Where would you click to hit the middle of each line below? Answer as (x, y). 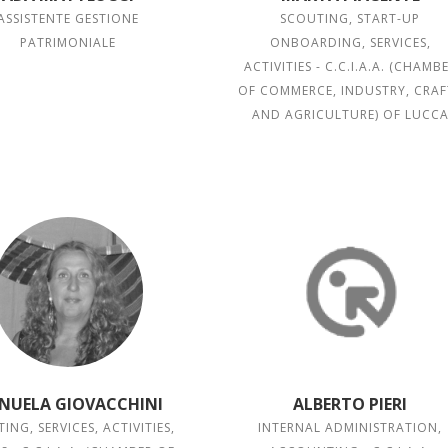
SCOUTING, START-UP (350, 18)
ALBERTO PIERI (350, 404)
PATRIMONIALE (67, 42)
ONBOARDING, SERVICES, (350, 42)
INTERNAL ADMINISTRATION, (350, 427)
